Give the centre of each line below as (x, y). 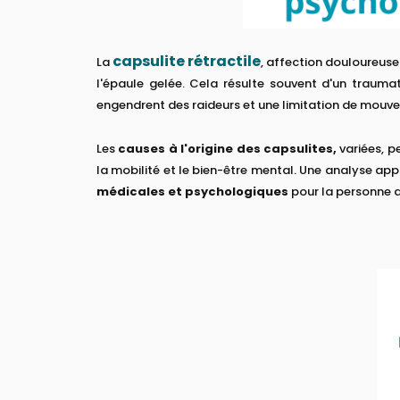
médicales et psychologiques (194, 191)
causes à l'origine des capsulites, (227, 148)
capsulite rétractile (187, 61)
